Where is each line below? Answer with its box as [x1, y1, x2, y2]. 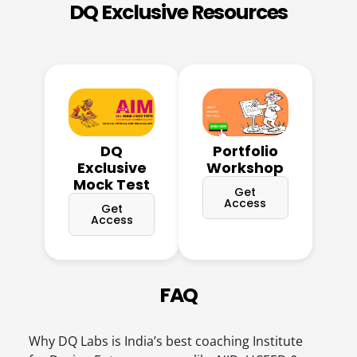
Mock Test [73, 174, 151, 194]
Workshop [206, 157, 284, 178]
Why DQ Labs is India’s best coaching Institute [29, 331, 304, 350]
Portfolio [212, 140, 278, 161]
